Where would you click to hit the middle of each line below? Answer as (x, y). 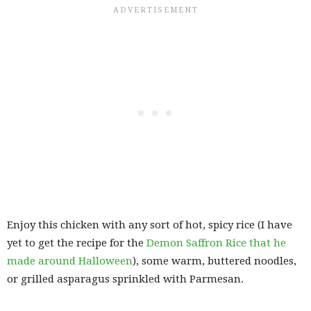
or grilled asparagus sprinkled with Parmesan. (125, 279)
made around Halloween (70, 261)
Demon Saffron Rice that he (216, 243)
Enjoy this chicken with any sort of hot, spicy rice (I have (150, 225)
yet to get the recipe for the (77, 243)
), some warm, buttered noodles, (215, 261)
